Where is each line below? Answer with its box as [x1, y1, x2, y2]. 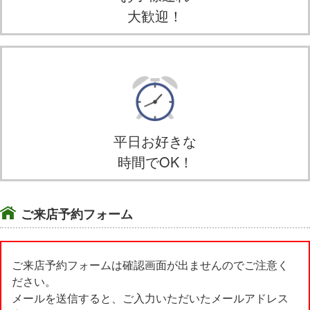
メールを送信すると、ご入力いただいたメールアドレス [12, 289, 289, 306]
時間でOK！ [117, 151, 193, 172]
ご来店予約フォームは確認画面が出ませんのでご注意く [12, 256, 289, 273]
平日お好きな [113, 130, 197, 151]
